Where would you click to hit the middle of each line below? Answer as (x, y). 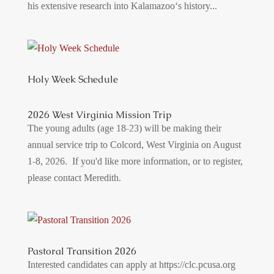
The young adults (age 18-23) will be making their (124, 128)
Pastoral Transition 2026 (82, 251)
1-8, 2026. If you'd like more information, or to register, (135, 161)
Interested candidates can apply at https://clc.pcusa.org (131, 265)
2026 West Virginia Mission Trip (99, 115)
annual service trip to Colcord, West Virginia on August (134, 145)
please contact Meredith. (76, 178)
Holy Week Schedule (72, 79)
